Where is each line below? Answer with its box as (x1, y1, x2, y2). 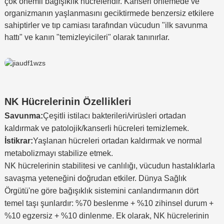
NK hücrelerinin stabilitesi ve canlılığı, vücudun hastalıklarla (4, 161, 215, 170)
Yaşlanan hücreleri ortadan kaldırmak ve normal (32, 136, 202, 145)
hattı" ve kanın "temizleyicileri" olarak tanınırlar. (4, 32, 169, 41)
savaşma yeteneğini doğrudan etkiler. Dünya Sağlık (4, 173, 186, 182)
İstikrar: (4, 136, 33, 145)
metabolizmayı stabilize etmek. (4, 148, 113, 157)
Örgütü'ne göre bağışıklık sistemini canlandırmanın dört (4, 186, 198, 195)
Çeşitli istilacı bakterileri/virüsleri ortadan (42, 111, 186, 120)
